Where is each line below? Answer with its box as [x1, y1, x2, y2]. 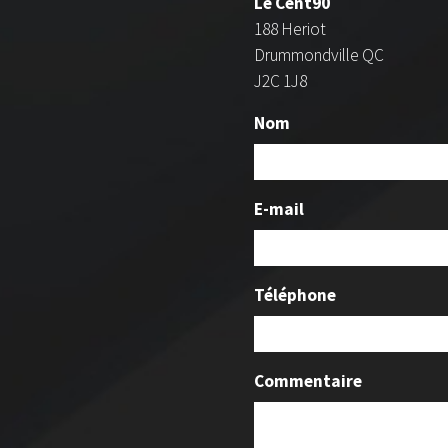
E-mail [254, 198, 304, 221]
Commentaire [254, 370, 362, 393]
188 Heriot [254, 18, 326, 41]
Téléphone [254, 284, 336, 307]
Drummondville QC [254, 44, 384, 67]
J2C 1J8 [254, 70, 307, 93]
